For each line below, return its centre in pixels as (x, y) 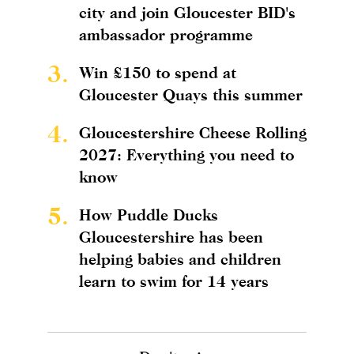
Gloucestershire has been (171, 237)
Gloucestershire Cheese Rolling (193, 133)
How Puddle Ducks (149, 215)
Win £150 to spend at (158, 73)
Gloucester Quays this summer (191, 95)
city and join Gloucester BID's (187, 13)
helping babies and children (180, 259)
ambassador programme (166, 35)
